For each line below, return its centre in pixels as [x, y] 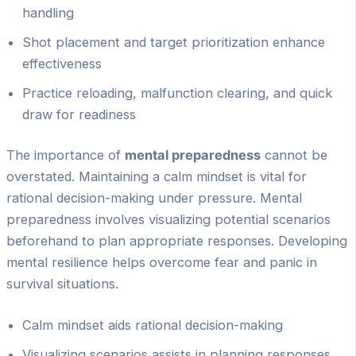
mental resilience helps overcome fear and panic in [162, 263]
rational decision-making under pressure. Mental [154, 198]
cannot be [294, 155]
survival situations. [62, 284]
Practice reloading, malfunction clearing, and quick [177, 93]
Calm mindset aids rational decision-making [153, 325]
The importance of [66, 155]
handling [48, 12]
